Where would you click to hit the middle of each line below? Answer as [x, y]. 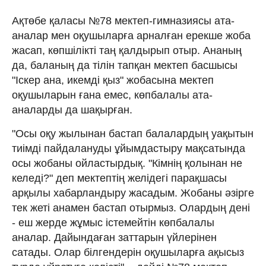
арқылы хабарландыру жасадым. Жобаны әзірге [133, 193]
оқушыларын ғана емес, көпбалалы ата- [112, 95]
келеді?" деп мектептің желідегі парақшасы [119, 178]
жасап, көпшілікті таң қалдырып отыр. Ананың [127, 50]
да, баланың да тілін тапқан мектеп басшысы [125, 65]
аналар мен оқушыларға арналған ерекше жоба [131, 35]
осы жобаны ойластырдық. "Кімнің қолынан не [127, 163]
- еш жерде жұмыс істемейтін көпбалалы [113, 222]
